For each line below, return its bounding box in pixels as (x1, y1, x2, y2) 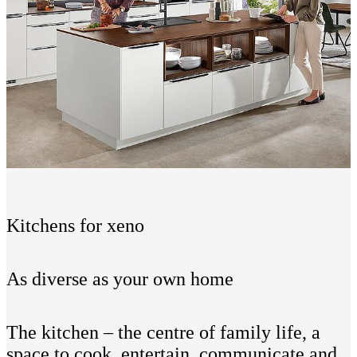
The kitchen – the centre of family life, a (6, 322, 320, 343)
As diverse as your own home (6, 269, 233, 290)
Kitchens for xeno (6, 215, 144, 237)
